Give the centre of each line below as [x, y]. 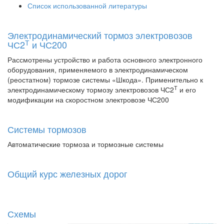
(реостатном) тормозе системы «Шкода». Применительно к [105, 80]
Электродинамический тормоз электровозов [100, 35]
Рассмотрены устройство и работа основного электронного [105, 60]
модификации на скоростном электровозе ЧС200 [88, 100]
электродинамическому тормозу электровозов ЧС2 [91, 90]
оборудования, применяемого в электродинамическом [98, 70]
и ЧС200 [48, 45]
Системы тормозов [47, 129]
